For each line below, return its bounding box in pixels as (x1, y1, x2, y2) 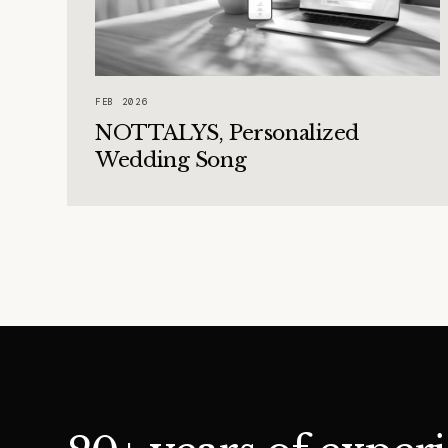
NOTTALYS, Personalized (95, 120, 360, 147)
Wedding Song (95, 147, 247, 174)
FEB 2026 (95, 96, 149, 109)
